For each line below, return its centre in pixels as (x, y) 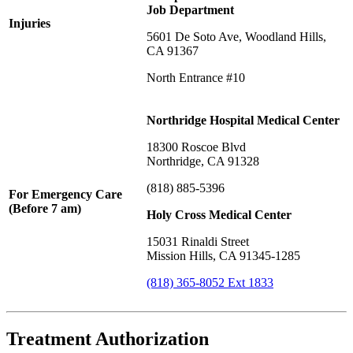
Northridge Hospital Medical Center (243, 120)
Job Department (190, 9)
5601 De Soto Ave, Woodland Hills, (236, 36)
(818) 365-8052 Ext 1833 (210, 282)
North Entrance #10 (196, 77)
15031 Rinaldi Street (198, 241)
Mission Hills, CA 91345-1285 (223, 255)
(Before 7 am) (45, 208)
